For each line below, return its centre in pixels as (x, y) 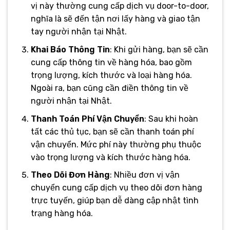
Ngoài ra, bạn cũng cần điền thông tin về (109, 88)
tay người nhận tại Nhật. (79, 32)
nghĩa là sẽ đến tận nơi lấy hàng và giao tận (115, 19)
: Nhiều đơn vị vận (145, 175)
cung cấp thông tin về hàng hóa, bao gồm (111, 62)
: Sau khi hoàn (171, 119)
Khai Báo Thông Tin (70, 49)
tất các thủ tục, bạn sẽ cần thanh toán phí (112, 131)
